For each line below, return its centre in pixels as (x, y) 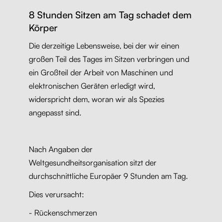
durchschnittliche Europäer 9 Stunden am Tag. (108, 176)
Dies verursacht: (56, 194)
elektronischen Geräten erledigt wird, (92, 85)
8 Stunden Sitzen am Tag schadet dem (110, 15)
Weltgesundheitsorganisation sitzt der (92, 162)
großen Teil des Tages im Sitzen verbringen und (109, 59)
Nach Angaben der (60, 149)
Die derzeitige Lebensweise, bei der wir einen (104, 45)
